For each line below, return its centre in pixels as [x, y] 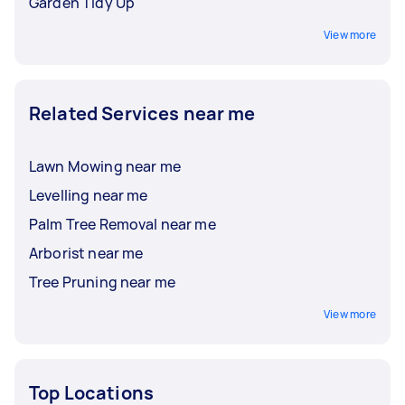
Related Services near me [142, 113]
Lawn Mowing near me [105, 166]
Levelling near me [89, 195]
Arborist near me [86, 253]
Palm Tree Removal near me [122, 224]
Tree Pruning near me [102, 282]
